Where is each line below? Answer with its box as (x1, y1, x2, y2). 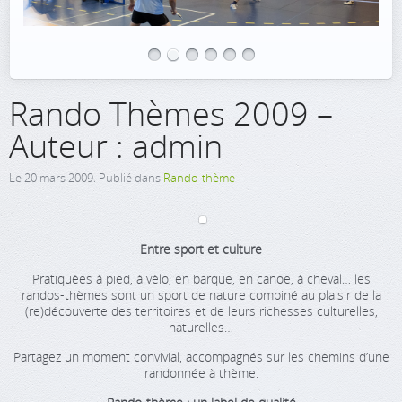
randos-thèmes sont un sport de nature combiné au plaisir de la (21, 286, 381, 303)
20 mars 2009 (24, 170, 93, 186)
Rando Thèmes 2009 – (9, 92, 333, 135)
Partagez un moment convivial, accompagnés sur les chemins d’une (13, 348, 389, 365)
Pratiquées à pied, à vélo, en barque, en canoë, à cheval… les (31, 270, 371, 287)
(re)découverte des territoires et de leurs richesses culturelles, (24, 302, 378, 319)
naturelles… (169, 319, 233, 336)
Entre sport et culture (140, 240, 262, 258)
